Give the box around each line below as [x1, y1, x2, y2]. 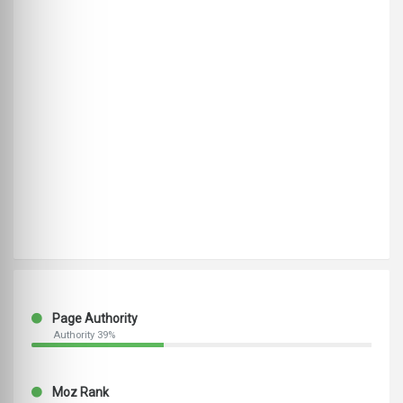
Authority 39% [53, 329, 115, 342]
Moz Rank [49, 385, 109, 400]
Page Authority [49, 311, 138, 327]
